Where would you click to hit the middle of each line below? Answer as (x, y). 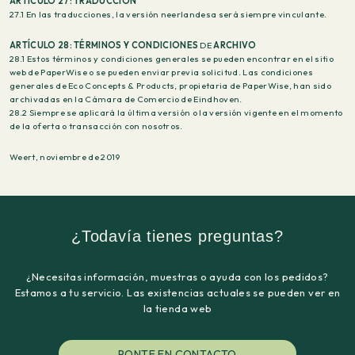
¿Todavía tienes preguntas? (177, 236)
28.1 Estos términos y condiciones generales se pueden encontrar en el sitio (172, 59)
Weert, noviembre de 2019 (65, 157)
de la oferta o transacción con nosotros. (96, 126)
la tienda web (177, 308)
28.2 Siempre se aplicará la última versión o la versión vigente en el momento (176, 113)
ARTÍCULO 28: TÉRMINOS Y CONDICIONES (104, 45)
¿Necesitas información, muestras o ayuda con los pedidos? (177, 277)
